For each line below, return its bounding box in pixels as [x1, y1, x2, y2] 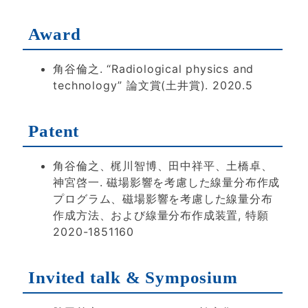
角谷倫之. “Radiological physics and [53, 62, 254, 76]
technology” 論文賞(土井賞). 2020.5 [53, 78, 253, 92]
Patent [28, 121, 80, 140]
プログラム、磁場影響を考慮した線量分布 [53, 191, 273, 206]
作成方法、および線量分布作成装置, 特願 [53, 208, 269, 222]
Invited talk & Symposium [28, 267, 238, 287]
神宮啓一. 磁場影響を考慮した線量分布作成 [53, 175, 280, 189]
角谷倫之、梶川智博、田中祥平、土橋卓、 [53, 158, 273, 173]
